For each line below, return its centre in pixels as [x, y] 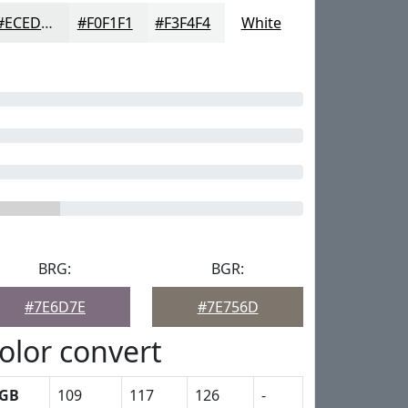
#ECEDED [47, 23]
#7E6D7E [55, 307]
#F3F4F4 [183, 23]
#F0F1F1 [105, 23]
